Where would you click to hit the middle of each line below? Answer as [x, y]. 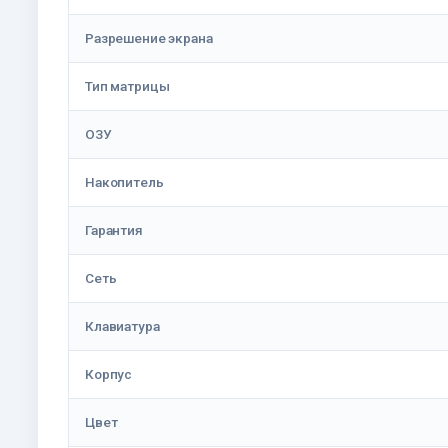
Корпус [109, 374]
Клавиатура [122, 326]
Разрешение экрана [149, 38]
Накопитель [124, 182]
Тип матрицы [127, 86]
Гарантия [114, 230]
